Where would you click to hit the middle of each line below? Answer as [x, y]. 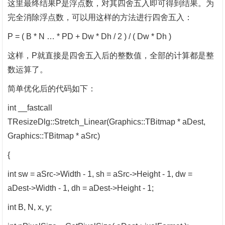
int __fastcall [30, 108]
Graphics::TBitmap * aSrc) [54, 136]
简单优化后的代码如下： [52, 89]
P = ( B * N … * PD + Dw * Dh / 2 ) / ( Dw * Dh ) [90, 36]
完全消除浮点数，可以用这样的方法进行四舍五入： [100, 17]
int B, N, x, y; [30, 207]
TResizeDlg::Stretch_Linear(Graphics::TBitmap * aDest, [107, 122]
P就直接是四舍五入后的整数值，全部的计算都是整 [123, 55]
